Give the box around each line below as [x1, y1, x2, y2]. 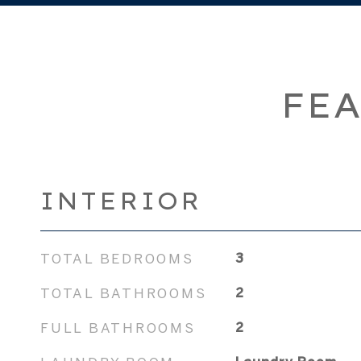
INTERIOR [40, 186, 202, 215]
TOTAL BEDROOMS [40, 251, 194, 266]
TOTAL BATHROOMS [40, 285, 207, 301]
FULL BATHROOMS [40, 320, 196, 335]
